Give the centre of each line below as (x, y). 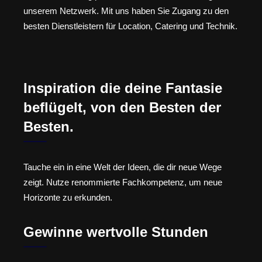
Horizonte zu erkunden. (68, 198)
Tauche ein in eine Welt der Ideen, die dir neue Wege (123, 167)
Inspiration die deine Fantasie (123, 88)
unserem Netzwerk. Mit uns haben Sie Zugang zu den (126, 11)
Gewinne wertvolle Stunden (116, 232)
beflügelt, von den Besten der (122, 108)
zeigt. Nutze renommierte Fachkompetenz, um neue (123, 182)
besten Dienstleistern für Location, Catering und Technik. (130, 26)
